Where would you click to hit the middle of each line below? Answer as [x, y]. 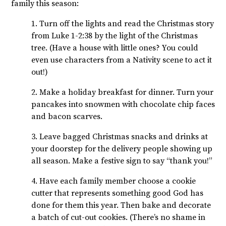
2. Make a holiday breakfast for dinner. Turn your [122, 93]
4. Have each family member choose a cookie [114, 181]
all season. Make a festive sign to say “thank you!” [122, 161]
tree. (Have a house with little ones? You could [115, 48]
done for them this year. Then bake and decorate [121, 206]
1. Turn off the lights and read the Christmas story [123, 24]
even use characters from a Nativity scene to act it [122, 60]
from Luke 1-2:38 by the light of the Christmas [115, 36]
